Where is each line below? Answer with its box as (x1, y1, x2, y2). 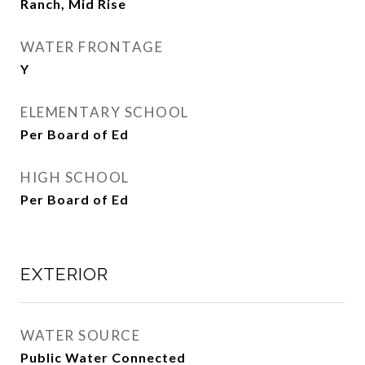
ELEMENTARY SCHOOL (20, 103, 189, 121)
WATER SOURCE (20, 327, 140, 344)
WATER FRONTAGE (20, 38, 163, 55)
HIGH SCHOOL (20, 169, 130, 186)
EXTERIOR (20, 264, 108, 284)
